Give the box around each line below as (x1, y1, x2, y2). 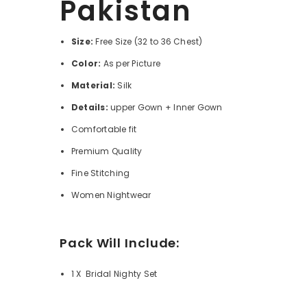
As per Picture (101, 58, 161, 70)
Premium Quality (71, 145, 143, 158)
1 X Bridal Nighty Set (71, 268, 158, 280)
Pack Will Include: (60, 234, 180, 252)
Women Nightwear (71, 189, 151, 201)
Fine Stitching (71, 167, 130, 180)
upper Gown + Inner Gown (108, 101, 225, 114)
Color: (71, 58, 101, 70)
